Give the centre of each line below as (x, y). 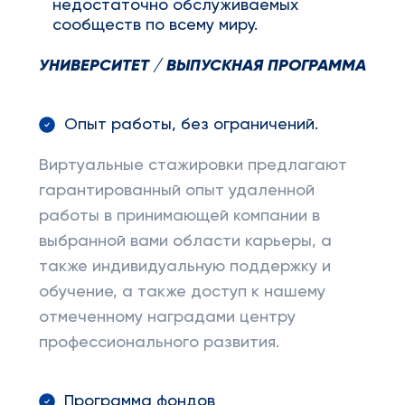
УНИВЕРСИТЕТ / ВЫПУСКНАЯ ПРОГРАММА (202, 66)
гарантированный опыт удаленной (176, 191)
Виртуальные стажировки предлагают (193, 165)
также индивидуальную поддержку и (184, 267)
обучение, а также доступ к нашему (182, 292)
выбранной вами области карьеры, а (185, 241)
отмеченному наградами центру (167, 317)
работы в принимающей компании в (179, 216)
